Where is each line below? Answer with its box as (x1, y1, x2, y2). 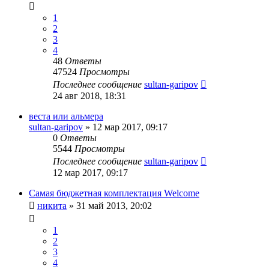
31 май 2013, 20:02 (76, 200, 152, 211)
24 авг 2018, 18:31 (53, 90, 126, 101)
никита (37, 200, 67, 211)
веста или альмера (29, 110, 103, 121)
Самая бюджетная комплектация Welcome (29, 187, 199, 198)
